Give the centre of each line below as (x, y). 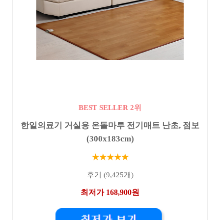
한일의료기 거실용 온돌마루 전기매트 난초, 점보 (110, 126)
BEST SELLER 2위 (110, 107)
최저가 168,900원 (110, 192)
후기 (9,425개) (110, 175)
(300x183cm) (110, 139)
